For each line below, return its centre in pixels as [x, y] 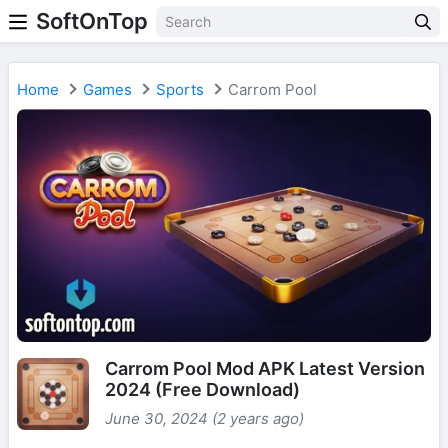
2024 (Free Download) [202, 390]
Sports [180, 89]
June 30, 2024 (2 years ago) [204, 419]
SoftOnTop [92, 21]
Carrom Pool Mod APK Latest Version [265, 369]
